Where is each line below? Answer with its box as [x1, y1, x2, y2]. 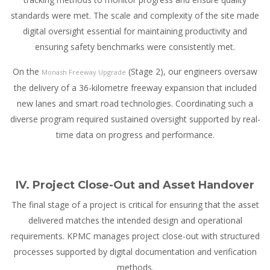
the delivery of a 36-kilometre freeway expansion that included [13, 82, 257, 94]
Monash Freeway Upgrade [42, 67, 126, 77]
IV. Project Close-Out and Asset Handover [16, 178, 254, 192]
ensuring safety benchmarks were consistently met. [35, 41, 235, 53]
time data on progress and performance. [55, 129, 215, 141]
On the [13, 66, 42, 78]
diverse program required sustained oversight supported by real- [10, 113, 260, 125]
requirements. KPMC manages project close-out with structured [10, 230, 260, 242]
